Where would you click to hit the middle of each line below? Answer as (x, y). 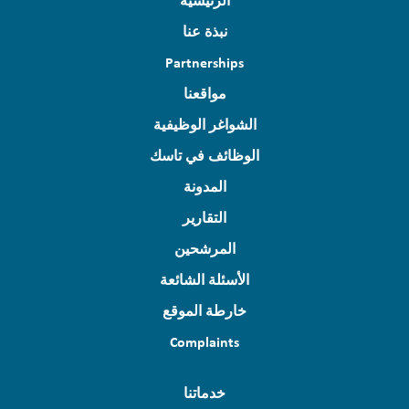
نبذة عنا (204, 31)
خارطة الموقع (204, 311)
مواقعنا (204, 94)
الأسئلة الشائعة (204, 280)
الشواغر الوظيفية (204, 125)
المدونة (204, 187)
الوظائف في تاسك (204, 156)
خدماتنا (204, 393)
